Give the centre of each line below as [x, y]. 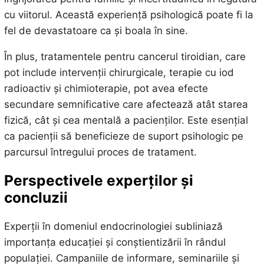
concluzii [36, 198]
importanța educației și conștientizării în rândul [115, 242]
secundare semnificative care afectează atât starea [126, 104]
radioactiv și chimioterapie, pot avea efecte [106, 88]
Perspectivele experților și [98, 181]
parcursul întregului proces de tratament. [100, 152]
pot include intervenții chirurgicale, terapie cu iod [119, 72]
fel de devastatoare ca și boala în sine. [96, 30]
